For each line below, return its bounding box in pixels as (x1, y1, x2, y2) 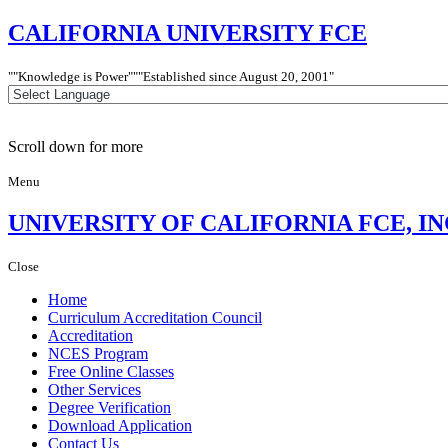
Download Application (48, 416, 192, 434)
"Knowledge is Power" (13, 68, 133, 84)
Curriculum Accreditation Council (48, 308, 262, 326)
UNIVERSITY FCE (166, 19, 367, 46)
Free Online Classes (48, 362, 174, 380)
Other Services (48, 380, 141, 398)
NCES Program (48, 344, 148, 362)
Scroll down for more (8, 137, 143, 155)
